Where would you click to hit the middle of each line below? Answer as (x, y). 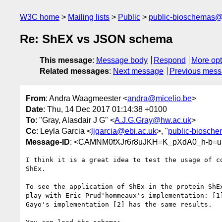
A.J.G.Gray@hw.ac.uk (153, 120)
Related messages (74, 71)
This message (66, 60)
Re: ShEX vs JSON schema (96, 39)
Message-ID (48, 142)
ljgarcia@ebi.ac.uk (124, 131)
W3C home (40, 17)
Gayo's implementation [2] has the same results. (119, 204)
